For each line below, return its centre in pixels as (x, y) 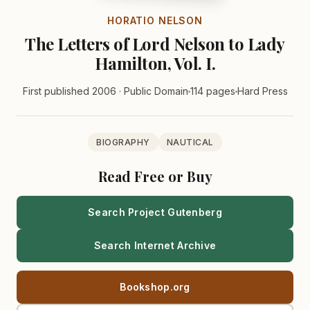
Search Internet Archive (155, 246)
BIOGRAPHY (123, 143)
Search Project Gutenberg (155, 212)
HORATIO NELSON (155, 21)
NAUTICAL (190, 143)
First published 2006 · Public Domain (105, 91)
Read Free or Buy (155, 176)
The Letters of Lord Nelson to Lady (155, 44)
